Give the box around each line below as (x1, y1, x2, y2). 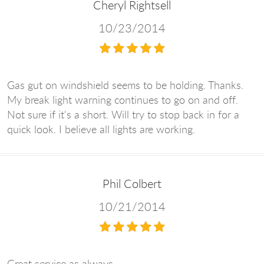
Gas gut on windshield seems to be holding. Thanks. (7, 77, 243, 92)
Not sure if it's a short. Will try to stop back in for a (7, 107, 239, 121)
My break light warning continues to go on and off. (7, 92, 238, 107)
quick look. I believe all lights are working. (7, 121, 195, 136)
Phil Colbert (103, 175, 161, 192)
